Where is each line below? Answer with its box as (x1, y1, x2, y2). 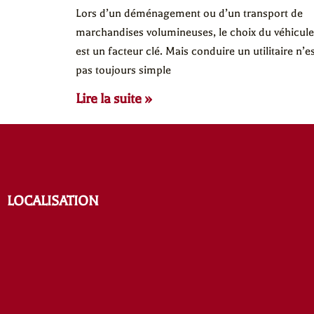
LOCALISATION (7, 193, 99, 210)
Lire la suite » (75, 90, 152, 107)
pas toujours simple (75, 63, 171, 76)
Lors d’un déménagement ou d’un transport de (75, 6, 303, 20)
